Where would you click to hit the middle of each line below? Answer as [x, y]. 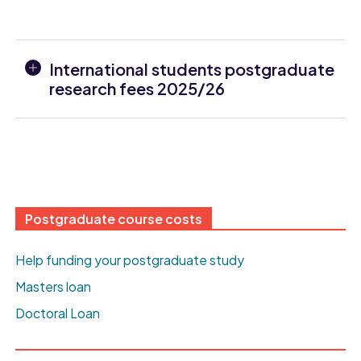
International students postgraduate [192, 69]
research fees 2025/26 [137, 89]
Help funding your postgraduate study [130, 260]
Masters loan [54, 287]
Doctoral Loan [58, 313]
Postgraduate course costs [114, 219]
